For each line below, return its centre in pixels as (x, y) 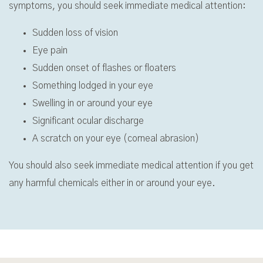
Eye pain (50, 50)
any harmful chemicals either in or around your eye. (112, 183)
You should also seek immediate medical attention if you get (131, 165)
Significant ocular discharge (88, 121)
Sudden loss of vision (75, 33)
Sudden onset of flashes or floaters (104, 68)
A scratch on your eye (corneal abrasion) (116, 138)
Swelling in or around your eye (92, 103)
